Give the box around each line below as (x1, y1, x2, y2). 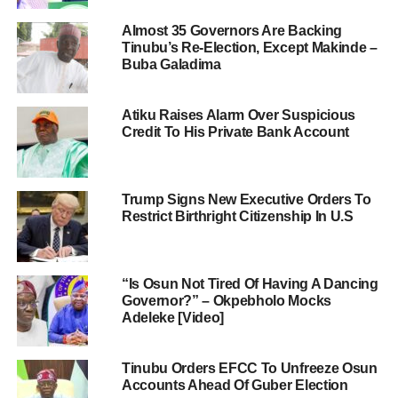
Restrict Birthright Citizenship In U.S (121, 209, 354, 224)
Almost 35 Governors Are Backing (121, 23, 342, 38)
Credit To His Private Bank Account (121, 124, 349, 139)
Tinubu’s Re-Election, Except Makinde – (121, 40, 378, 55)
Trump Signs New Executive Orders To (121, 192, 371, 207)
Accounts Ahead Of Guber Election (121, 378, 348, 393)
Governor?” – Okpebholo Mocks (121, 293, 331, 308)
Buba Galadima (121, 57, 221, 72)
